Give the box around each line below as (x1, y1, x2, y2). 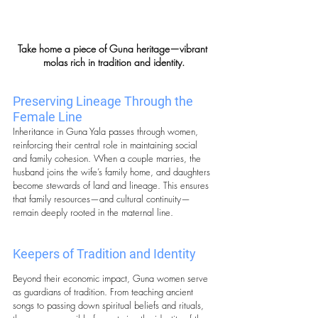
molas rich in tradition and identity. (43, 55, 185, 70)
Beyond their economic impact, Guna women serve (13, 272, 211, 285)
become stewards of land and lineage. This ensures (13, 179, 212, 192)
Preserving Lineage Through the (13, 94, 196, 109)
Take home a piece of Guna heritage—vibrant (17, 42, 210, 56)
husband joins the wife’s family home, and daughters (13, 165, 213, 179)
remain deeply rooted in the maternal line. (13, 206, 173, 219)
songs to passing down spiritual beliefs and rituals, (13, 299, 207, 312)
